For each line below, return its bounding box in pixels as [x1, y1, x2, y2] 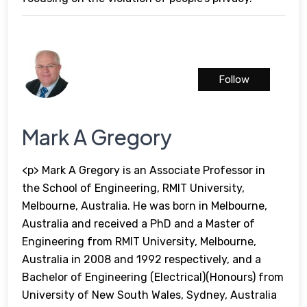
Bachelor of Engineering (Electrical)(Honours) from [22, 270, 284, 284]
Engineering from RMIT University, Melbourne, [22, 234, 256, 248]
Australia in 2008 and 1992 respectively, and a [22, 252, 261, 266]
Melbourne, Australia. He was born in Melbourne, [22, 199, 267, 212]
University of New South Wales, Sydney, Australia [22, 288, 277, 302]
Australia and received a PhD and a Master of [22, 217, 255, 230]
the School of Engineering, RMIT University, [22, 181, 245, 195]
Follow [219, 73, 249, 86]
